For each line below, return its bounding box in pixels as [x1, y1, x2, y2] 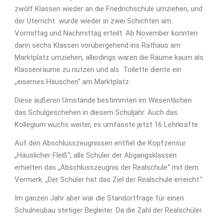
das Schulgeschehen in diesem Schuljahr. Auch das [15, 108, 178, 117]
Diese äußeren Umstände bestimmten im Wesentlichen [15, 96, 192, 105]
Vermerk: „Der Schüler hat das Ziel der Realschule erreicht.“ [15, 175, 202, 184]
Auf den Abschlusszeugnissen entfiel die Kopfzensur [15, 139, 186, 148]
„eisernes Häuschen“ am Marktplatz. [15, 77, 130, 87]
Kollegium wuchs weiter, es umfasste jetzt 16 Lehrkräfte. [15, 120, 200, 129]
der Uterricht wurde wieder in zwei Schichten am [15, 17, 171, 26]
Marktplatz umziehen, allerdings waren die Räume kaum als [15, 53, 203, 62]
